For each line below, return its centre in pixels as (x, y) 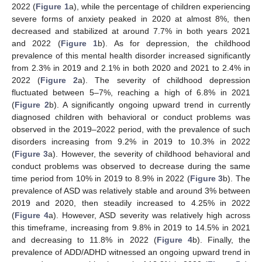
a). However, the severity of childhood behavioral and (149, 154)
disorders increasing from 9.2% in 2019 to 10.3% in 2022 (131, 141)
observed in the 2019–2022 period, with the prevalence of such (131, 129)
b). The (237, 178)
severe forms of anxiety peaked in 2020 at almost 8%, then (131, 18)
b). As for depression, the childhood (174, 43)
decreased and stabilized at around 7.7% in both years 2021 (131, 31)
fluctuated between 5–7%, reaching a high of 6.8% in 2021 (131, 92)
